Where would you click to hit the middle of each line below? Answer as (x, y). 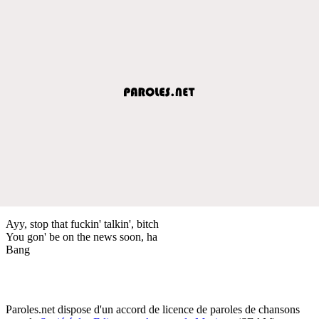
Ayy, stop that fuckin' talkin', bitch (82, 224)
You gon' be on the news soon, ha (82, 236)
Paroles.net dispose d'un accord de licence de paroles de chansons (153, 309)
